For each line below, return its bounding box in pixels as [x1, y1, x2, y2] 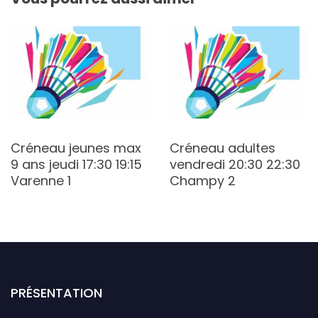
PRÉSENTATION [11, 283, 102, 302]
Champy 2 [170, 171, 236, 190]
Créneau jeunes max [11, 138, 141, 157]
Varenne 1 [11, 171, 71, 190]
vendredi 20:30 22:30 [170, 155, 300, 173]
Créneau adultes [170, 138, 275, 157]
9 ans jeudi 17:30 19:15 [11, 155, 142, 173]
